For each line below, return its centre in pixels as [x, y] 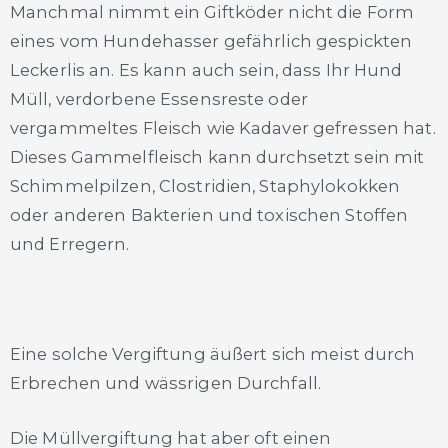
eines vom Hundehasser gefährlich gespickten [211, 40]
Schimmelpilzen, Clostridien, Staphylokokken [205, 185]
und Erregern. [72, 243]
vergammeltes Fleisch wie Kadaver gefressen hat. [223, 127]
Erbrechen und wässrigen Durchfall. [166, 383]
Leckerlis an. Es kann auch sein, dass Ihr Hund [206, 69]
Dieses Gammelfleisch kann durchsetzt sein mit [217, 156]
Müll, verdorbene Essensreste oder [159, 98]
